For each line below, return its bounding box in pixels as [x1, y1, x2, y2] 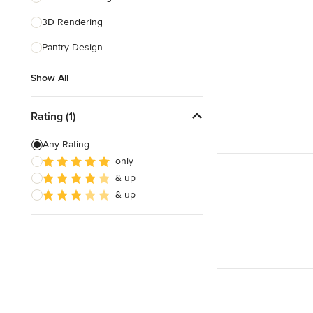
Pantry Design [42, 41, 103, 53]
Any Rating [43, 138, 89, 150]
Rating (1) [31, 109, 75, 124]
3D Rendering [42, 16, 103, 28]
